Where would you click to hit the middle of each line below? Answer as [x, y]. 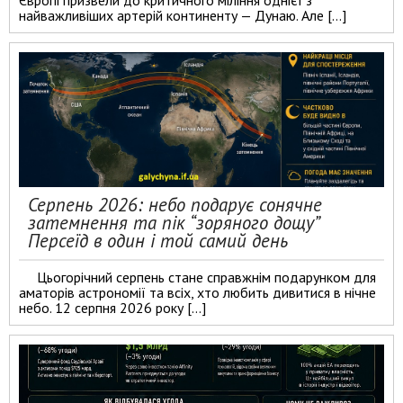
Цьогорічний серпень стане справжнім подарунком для [206, 277]
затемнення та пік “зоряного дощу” [173, 223]
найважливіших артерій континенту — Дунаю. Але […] [183, 15]
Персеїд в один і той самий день [158, 241]
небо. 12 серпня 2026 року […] [112, 308]
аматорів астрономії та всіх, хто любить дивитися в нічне [197, 292]
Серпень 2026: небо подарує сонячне [175, 205]
